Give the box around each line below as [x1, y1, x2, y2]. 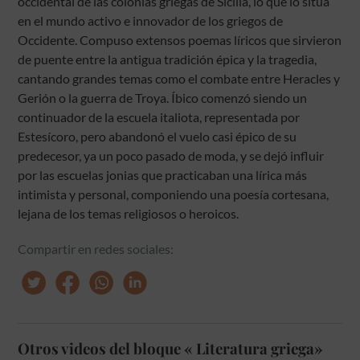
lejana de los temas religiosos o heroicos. [18, 205, 239, 221]
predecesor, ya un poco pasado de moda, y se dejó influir [18, 147, 325, 163]
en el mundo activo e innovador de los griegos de [18, 12, 284, 28]
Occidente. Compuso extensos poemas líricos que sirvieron [18, 31, 342, 47]
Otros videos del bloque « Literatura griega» [18, 337, 324, 358]
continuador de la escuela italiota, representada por [18, 108, 301, 125]
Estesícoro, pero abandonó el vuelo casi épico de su [18, 128, 297, 144]
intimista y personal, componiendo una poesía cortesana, [18, 186, 329, 202]
